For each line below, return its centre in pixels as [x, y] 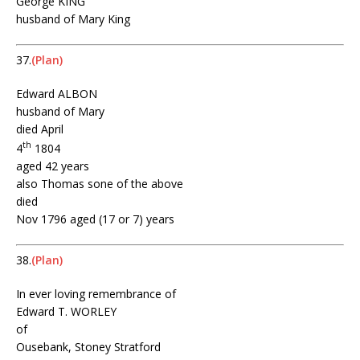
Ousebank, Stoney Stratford [88, 347]
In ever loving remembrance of [96, 294]
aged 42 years [53, 166]
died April [40, 129]
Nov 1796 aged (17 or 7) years [95, 219]
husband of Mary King [73, 19]
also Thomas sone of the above [100, 184]
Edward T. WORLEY [66, 312]
